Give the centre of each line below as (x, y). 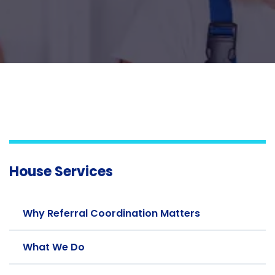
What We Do (54, 247)
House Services (61, 172)
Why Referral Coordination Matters (111, 213)
